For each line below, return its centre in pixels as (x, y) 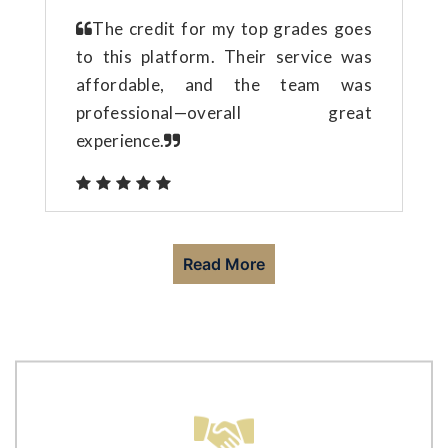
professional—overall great (224, 112)
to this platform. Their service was (224, 56)
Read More (224, 263)
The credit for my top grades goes (232, 28)
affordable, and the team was (224, 84)
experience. (120, 140)
